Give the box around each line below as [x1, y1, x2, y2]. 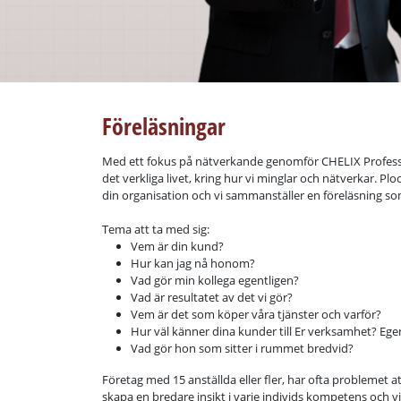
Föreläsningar [102, 110, 226, 142]
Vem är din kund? [131, 238, 224, 254]
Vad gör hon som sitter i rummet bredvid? [131, 340, 354, 356]
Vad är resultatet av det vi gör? [131, 289, 293, 305]
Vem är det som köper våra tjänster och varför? [131, 306, 381, 322]
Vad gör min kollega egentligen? [131, 272, 299, 288]
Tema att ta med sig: [102, 221, 209, 237]
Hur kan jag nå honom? [131, 255, 255, 271]
